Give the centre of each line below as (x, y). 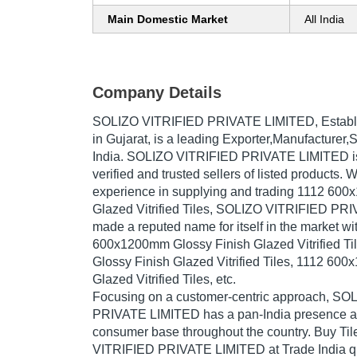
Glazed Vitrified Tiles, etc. (164, 280)
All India (324, 20)
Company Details (157, 93)
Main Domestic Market (168, 20)
